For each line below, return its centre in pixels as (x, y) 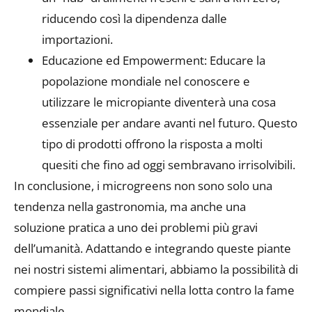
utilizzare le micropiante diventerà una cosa (159, 102)
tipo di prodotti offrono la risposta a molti (152, 144)
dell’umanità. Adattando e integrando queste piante (153, 249)
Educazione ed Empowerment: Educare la (154, 61)
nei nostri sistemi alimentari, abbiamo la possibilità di (156, 270)
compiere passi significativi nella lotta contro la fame (154, 290)
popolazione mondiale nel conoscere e (146, 81)
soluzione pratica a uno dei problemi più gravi (136, 228)
